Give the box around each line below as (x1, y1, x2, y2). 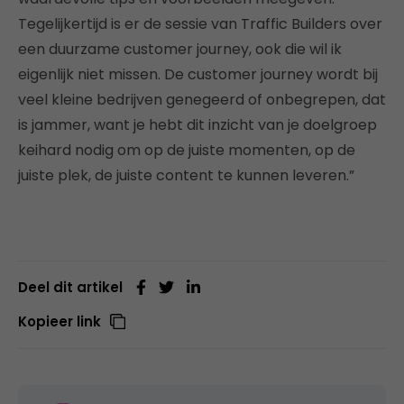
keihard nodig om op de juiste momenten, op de (18, 140, 355, 161)
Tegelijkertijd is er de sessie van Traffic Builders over (18, 14, 382, 35)
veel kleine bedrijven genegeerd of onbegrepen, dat (18, 89, 386, 111)
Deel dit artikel (18, 278, 123, 298)
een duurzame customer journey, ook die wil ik (18, 39, 342, 60)
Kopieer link (18, 312, 101, 332)
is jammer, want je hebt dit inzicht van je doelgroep (18, 115, 377, 136)
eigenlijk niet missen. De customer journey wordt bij (18, 64, 378, 86)
